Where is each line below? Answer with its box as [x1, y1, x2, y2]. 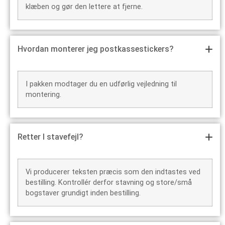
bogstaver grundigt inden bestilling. [26, 189, 141, 198]
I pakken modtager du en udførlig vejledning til [26, 80, 177, 89]
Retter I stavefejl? [18, 132, 83, 142]
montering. [26, 90, 63, 99]
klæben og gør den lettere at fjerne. [26, 3, 143, 12]
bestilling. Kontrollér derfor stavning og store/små [26, 178, 192, 187]
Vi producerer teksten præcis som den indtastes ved [26, 168, 200, 177]
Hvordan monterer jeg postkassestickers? [18, 44, 174, 54]
